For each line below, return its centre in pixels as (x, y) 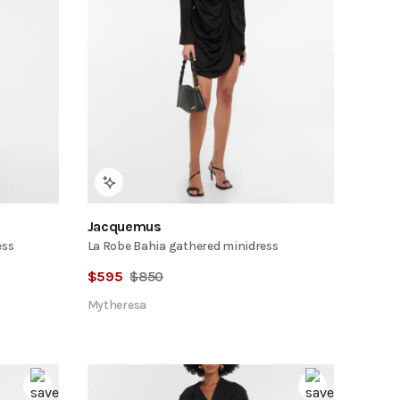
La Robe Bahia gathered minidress (183, 246)
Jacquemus (124, 226)
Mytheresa (117, 304)
